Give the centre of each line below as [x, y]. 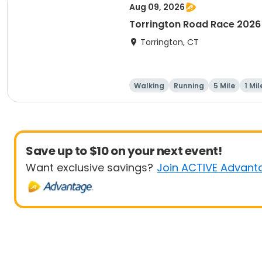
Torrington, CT [170, 42]
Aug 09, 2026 [157, 7]
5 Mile [224, 86]
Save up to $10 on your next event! [124, 151]
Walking [149, 86]
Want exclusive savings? [89, 168]
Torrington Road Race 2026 [195, 24]
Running [189, 86]
